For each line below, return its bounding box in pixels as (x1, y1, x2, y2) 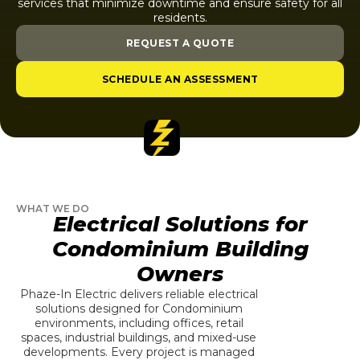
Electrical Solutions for (52, 211, 308, 237)
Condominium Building (51, 236, 309, 262)
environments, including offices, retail (34, 316, 243, 330)
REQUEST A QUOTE (125, 37, 235, 49)
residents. (153, 10, 207, 25)
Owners (137, 261, 223, 287)
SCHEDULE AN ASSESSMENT (101, 73, 259, 85)
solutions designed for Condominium (35, 301, 243, 316)
